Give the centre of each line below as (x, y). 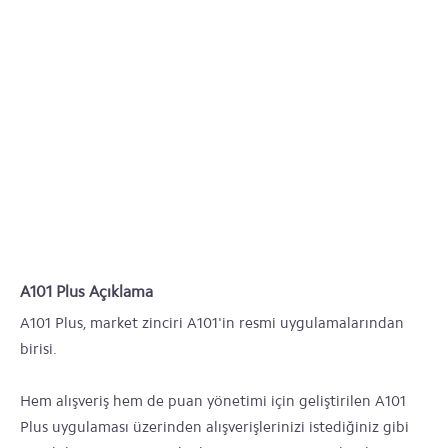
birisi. (38, 349)
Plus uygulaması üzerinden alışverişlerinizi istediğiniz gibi (214, 427)
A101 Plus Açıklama (86, 291)
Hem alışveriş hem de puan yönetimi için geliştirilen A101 (213, 401)
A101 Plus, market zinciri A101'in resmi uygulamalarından (212, 323)
